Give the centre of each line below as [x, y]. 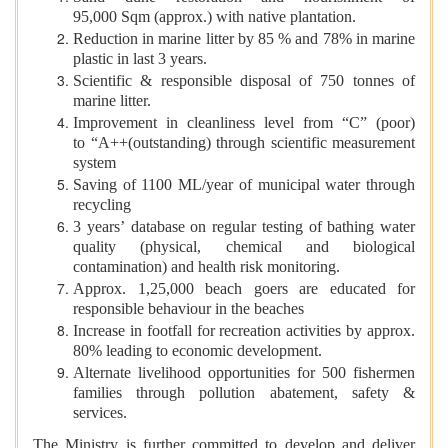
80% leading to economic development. [197, 352]
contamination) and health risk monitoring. [206, 268]
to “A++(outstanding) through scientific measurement [244, 144]
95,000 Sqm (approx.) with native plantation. [214, 18]
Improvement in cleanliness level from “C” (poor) [244, 123]
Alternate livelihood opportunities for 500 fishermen [244, 373]
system [94, 164]
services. [100, 414]
